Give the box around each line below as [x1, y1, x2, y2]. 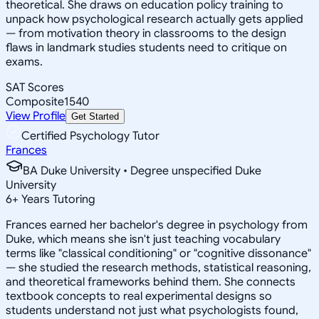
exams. [6, 54, 43, 69]
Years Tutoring [19, 192, 95, 206]
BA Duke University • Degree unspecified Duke [23, 163, 261, 178]
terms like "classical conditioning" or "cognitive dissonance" [6, 246, 311, 261]
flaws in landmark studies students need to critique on [6, 40, 287, 55]
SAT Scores [6, 80, 64, 95]
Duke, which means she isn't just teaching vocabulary [6, 231, 281, 246]
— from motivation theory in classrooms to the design [6, 26, 286, 41]
